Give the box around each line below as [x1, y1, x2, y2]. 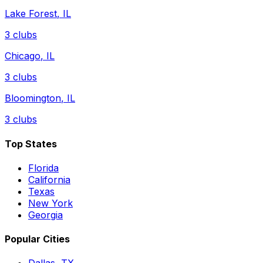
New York [28, 197, 73, 209]
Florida [28, 161, 59, 174]
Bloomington [5, 92, 61, 104]
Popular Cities [5, 233, 70, 245]
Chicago [5, 50, 41, 62]
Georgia [28, 208, 63, 221]
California [28, 173, 70, 186]
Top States [5, 137, 57, 150]
